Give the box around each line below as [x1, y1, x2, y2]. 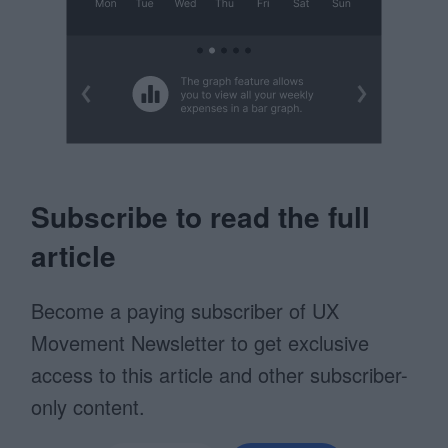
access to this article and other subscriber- [31, 360, 409, 389]
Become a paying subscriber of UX [31, 296, 340, 325]
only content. [31, 392, 146, 421]
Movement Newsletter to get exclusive [31, 328, 370, 357]
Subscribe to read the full [31, 196, 371, 237]
